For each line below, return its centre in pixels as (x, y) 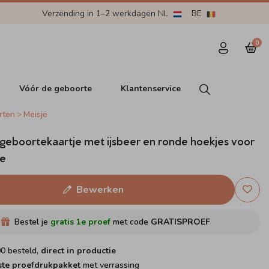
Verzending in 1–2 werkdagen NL (106, 13)
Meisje (36, 114)
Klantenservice (151, 88)
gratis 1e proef (81, 222)
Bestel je (33, 222)
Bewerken (100, 190)
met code (131, 222)
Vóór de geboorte (56, 88)
